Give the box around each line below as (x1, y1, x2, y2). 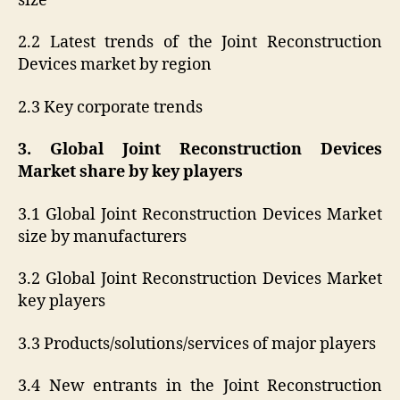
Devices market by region (18, 54, 212, 76)
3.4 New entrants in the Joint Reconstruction (18, 376, 382, 397)
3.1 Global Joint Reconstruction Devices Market (18, 204, 382, 225)
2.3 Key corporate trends (18, 96, 203, 118)
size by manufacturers (18, 226, 187, 247)
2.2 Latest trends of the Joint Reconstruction (18, 32, 382, 54)
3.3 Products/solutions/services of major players (18, 333, 376, 354)
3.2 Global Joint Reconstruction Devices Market (18, 269, 382, 290)
